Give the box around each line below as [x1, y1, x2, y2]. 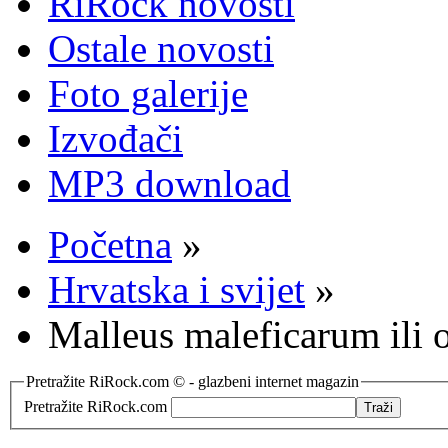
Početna [48, 223, 172, 266]
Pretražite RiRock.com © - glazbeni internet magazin [26, 373, 359, 390]
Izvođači [48, 117, 183, 160]
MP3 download [48, 162, 291, 205]
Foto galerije [48, 72, 248, 115]
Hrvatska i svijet [48, 268, 305, 311]
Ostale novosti [48, 27, 274, 70]
